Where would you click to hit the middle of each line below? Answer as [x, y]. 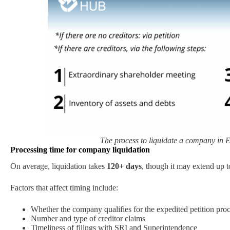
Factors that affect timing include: [64, 188]
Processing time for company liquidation [80, 149]
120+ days [124, 166]
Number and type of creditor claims [88, 219]
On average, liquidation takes [59, 166]
